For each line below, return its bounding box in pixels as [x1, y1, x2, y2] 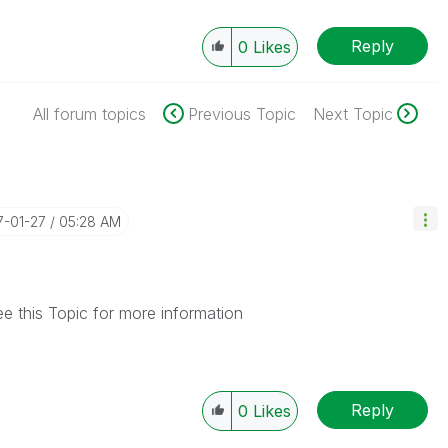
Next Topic [312, 104, 393, 124]
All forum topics [32, 104, 146, 124]
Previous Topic [187, 104, 296, 124]
